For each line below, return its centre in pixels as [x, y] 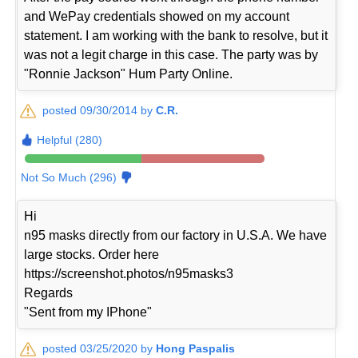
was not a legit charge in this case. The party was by [171, 54]
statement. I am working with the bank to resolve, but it [176, 35]
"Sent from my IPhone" [88, 312]
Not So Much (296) [69, 177]
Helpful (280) [70, 139]
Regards [49, 292]
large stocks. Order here [92, 254]
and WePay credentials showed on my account [157, 16]
